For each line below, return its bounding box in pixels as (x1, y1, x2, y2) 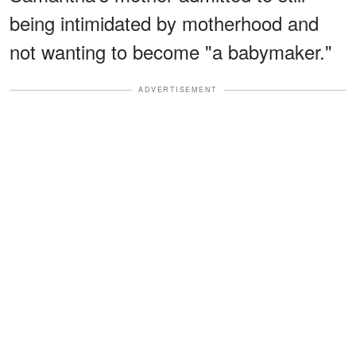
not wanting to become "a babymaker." (10, 37, 332, 65)
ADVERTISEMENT (138, 84, 218, 95)
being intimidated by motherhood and (10, 9, 319, 37)
